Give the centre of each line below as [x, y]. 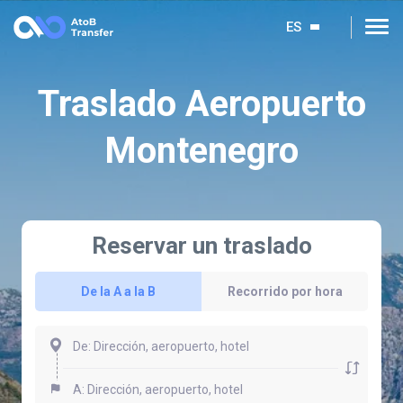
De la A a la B [118, 291]
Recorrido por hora [285, 291]
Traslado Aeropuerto [201, 104]
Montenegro [201, 151]
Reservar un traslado [201, 245]
